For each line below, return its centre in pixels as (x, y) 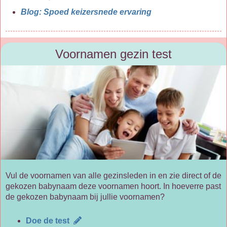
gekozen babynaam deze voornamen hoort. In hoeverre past (113, 186)
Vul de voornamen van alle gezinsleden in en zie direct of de (113, 175)
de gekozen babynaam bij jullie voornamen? (85, 197)
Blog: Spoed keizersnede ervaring (86, 12)
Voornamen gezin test (113, 54)
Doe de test (50, 220)
